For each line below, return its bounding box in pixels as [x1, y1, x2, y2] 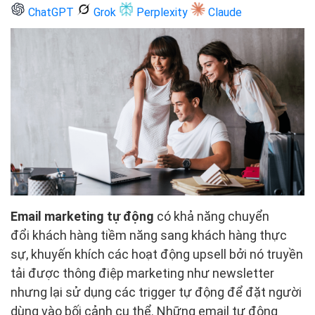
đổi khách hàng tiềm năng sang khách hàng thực [11, 228, 287, 243]
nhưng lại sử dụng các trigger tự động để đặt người [11, 285, 302, 300]
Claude [205, 5, 242, 19]
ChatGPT [25, 5, 77, 19]
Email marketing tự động [11, 209, 154, 224]
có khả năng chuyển [154, 209, 269, 224]
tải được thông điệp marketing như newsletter [11, 266, 274, 281]
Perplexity [134, 5, 191, 19]
